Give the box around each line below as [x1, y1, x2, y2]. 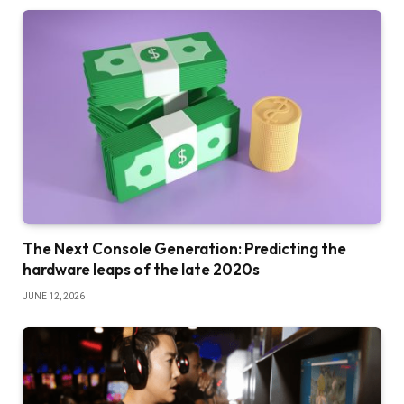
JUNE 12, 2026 [23, 291, 85, 302]
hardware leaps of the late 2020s [23, 260, 260, 280]
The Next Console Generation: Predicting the [23, 239, 346, 259]
